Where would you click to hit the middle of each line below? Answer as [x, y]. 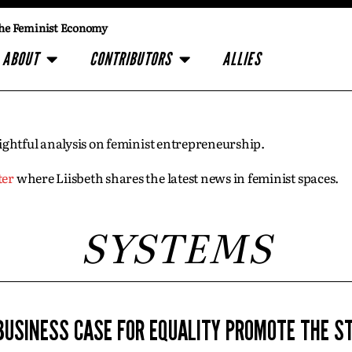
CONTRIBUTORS [130, 59]
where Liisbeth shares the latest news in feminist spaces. [177, 178]
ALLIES [242, 59]
